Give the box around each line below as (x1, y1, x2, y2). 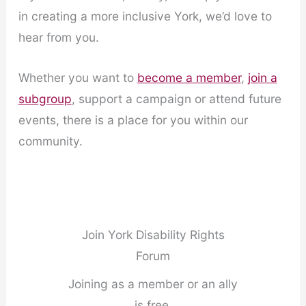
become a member (137, 70, 241, 85)
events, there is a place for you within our (18, 113, 248, 128)
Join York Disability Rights (81, 227, 225, 242)
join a (247, 70, 277, 85)
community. (18, 134, 83, 149)
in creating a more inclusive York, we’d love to (18, 9, 272, 24)
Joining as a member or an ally (68, 276, 238, 291)
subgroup (18, 92, 72, 107)
